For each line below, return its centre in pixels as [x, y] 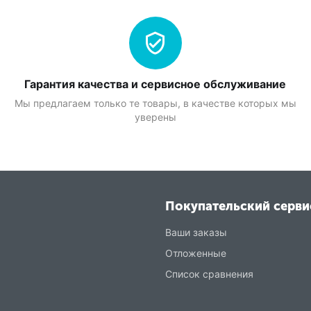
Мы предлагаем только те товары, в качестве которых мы [155, 103]
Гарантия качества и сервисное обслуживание [155, 84]
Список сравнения [209, 274]
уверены [155, 117]
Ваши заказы [196, 232]
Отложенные [195, 253]
